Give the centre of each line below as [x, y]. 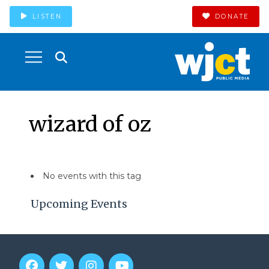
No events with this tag [92, 176]
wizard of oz [90, 124]
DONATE [232, 16]
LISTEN [47, 16]
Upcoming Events [79, 204]
